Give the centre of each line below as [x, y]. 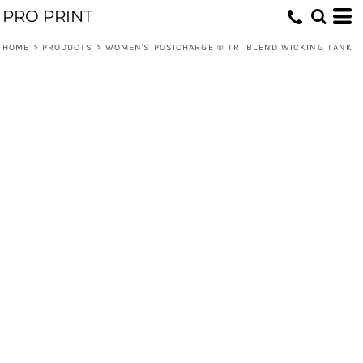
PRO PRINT [47, 16]
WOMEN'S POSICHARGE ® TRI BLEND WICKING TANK [229, 47]
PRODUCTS [67, 47]
